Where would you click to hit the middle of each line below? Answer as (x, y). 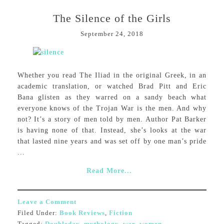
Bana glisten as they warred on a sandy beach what (112, 97)
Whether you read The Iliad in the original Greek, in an (112, 75)
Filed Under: (38, 213)
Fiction (120, 213)
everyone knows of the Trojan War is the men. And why (112, 108)
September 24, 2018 (112, 34)
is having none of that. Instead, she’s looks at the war (112, 130)
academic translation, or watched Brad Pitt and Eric (112, 86)
